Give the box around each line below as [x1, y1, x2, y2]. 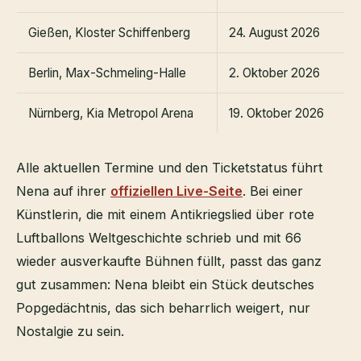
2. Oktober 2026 [229, 64, 320, 81]
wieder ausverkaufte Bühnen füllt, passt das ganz [16, 252, 322, 269]
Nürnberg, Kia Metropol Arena [28, 105, 193, 121]
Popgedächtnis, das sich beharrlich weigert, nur [16, 299, 310, 316]
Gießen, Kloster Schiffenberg [28, 24, 190, 40]
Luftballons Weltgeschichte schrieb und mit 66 [16, 229, 301, 246]
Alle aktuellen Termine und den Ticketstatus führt [16, 159, 323, 176]
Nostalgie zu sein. [16, 322, 124, 339]
